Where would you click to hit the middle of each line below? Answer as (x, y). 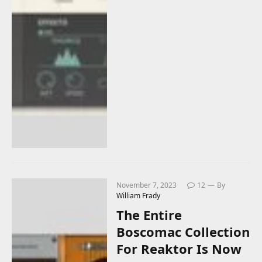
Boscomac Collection (183, 231)
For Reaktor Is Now (179, 248)
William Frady (139, 195)
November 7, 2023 (147, 185)
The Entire (149, 214)
